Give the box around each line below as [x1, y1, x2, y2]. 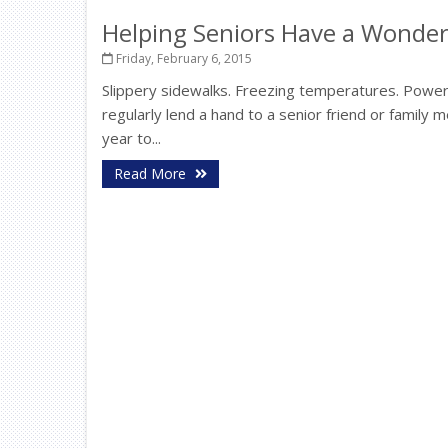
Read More [114, 164, 190, 183]
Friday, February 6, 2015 [113, 50, 252, 67]
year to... [102, 128, 161, 148]
